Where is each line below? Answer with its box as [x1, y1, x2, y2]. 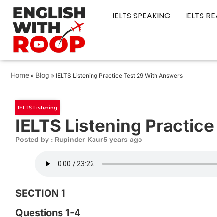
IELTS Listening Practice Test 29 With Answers [56, 72, 183, 79]
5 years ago [103, 135, 142, 144]
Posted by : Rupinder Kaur [15, 135, 103, 144]
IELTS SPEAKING [112, 10, 170, 21]
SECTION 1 [15, 187, 65, 200]
